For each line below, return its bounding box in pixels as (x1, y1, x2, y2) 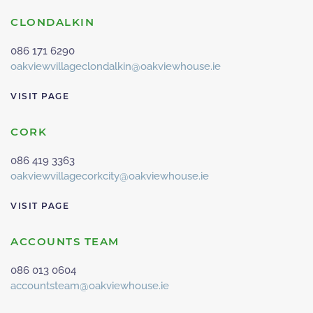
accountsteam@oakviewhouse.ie (10, 279, 169, 292)
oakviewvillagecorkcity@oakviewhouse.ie (10, 170, 209, 182)
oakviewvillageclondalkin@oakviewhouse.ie (10, 60, 221, 73)
